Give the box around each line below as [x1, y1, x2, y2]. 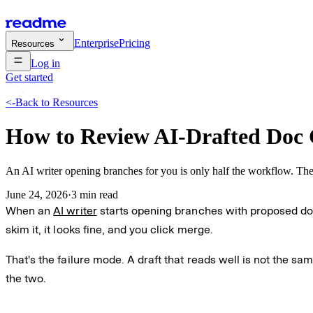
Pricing [119, 37, 150, 49]
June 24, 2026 [6, 188, 68, 201]
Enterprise [74, 37, 119, 49]
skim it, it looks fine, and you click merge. [6, 222, 213, 236]
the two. [6, 271, 47, 285]
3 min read [71, 188, 118, 201]
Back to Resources [15, 96, 98, 108]
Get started [6, 71, 53, 83]
